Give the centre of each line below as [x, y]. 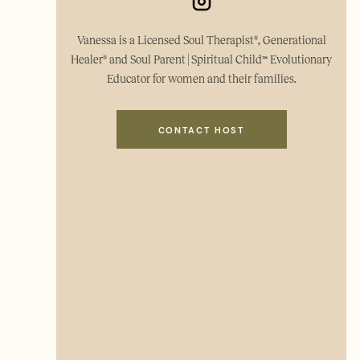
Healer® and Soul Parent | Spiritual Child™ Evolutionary [202, 60]
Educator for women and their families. [202, 79]
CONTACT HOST [201, 130]
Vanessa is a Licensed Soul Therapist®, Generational [201, 41]
